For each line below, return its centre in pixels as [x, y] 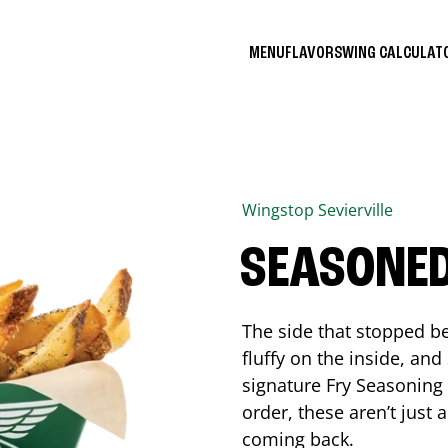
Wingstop [280, 210]
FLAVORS [313, 52]
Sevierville [355, 210]
